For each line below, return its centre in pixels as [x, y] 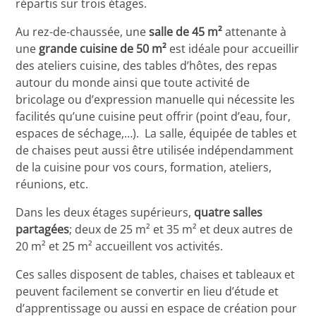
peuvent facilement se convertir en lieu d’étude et [147, 292]
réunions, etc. [52, 184]
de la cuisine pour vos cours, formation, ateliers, [144, 168]
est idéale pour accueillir [235, 49]
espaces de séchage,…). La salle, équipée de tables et [157, 134]
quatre [214, 213]
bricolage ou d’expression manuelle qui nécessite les [156, 100]
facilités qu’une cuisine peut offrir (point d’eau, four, [153, 117]
